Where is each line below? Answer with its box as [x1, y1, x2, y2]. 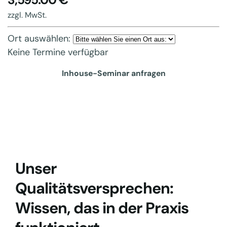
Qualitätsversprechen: [15, 178, 173, 198]
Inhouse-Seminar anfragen [61, 68, 166, 79]
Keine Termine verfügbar [8, 46, 108, 58]
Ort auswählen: [8, 32, 70, 45]
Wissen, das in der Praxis [15, 198, 188, 218]
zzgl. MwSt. [8, 10, 47, 20]
